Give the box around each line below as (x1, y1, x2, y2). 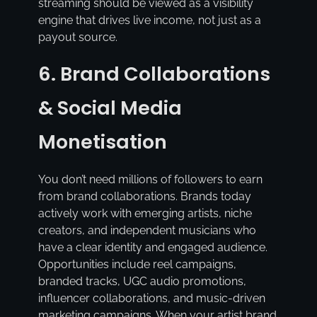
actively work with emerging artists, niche (38, 206, 252, 220)
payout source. (38, 30, 117, 45)
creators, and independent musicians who (38, 223, 256, 237)
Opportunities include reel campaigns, (38, 257, 236, 271)
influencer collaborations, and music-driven (38, 291, 265, 305)
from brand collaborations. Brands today (38, 189, 251, 203)
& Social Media (38, 95, 182, 122)
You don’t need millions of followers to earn (38, 172, 263, 186)
